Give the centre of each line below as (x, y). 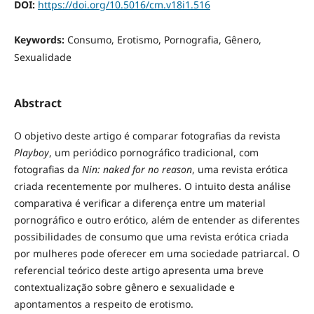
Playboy (31, 153)
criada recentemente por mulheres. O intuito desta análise (152, 186)
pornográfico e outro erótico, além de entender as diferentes (157, 220)
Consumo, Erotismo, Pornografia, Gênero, (164, 39)
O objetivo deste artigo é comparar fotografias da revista (147, 136)
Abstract (37, 103)
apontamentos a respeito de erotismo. (103, 304)
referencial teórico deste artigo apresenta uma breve (138, 271)
